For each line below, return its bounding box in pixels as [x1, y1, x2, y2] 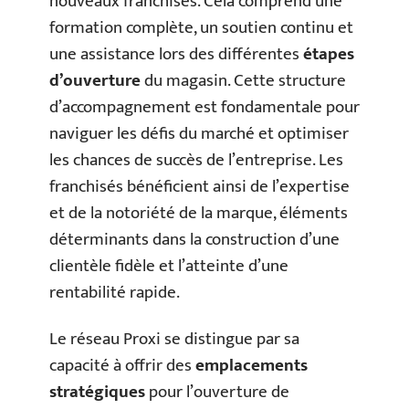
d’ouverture [49, 66, 141, 95]
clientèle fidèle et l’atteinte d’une [49, 251, 288, 280]
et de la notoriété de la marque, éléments [49, 198, 348, 227]
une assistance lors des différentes [49, 39, 303, 68]
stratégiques [49, 378, 145, 406]
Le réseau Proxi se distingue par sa [49, 325, 299, 353]
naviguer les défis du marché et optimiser [49, 119, 349, 148]
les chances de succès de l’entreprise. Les [49, 145, 343, 174]
